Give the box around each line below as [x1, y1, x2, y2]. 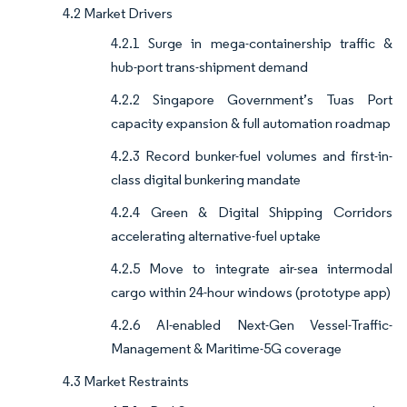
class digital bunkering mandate [111, 171, 301, 189]
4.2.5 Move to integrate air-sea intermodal [111, 260, 392, 278]
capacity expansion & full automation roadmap [111, 114, 391, 133]
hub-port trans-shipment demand [111, 58, 308, 76]
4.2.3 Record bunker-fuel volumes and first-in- [111, 147, 392, 165]
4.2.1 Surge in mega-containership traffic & [111, 35, 392, 53]
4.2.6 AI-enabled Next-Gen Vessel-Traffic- [111, 316, 392, 334]
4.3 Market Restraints [63, 372, 189, 391]
